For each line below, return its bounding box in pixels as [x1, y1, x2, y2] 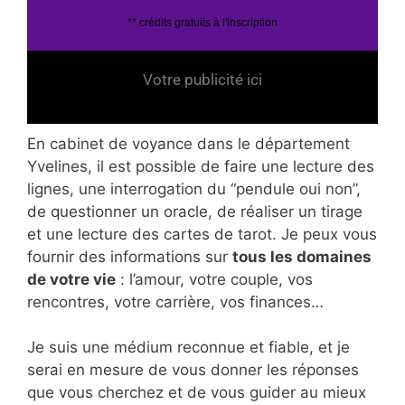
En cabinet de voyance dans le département [27, 134, 350, 153]
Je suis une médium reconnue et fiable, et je [27, 338, 350, 357]
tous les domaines [232, 247, 372, 266]
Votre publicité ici [143, 71, 262, 89]
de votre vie [27, 269, 116, 288]
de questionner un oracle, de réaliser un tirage [27, 202, 363, 221]
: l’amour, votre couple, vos [116, 269, 313, 288]
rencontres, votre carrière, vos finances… [27, 292, 324, 311]
